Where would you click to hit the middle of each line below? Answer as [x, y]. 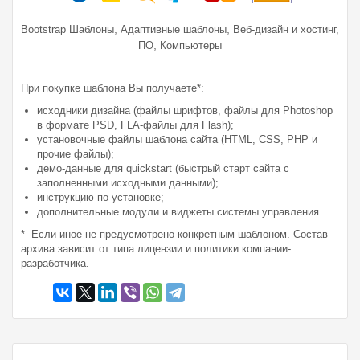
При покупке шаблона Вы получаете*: [112, 88]
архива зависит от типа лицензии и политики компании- [156, 248]
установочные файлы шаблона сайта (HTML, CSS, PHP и [177, 139]
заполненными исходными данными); [128, 182]
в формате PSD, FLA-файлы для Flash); [135, 125]
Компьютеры [191, 45]
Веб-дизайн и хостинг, [286, 29]
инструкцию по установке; [100, 197]
